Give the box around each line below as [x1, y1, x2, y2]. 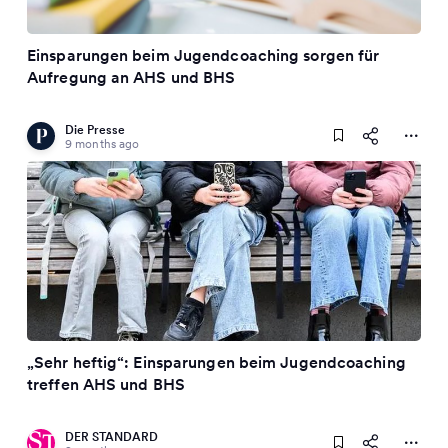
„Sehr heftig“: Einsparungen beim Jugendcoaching [27, 352, 406, 372]
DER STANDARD [65, 429, 158, 444]
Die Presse [65, 122, 125, 137]
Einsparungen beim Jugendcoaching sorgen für [27, 45, 380, 65]
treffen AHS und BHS [27, 374, 185, 394]
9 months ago [65, 136, 140, 151]
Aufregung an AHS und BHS [27, 67, 236, 87]
